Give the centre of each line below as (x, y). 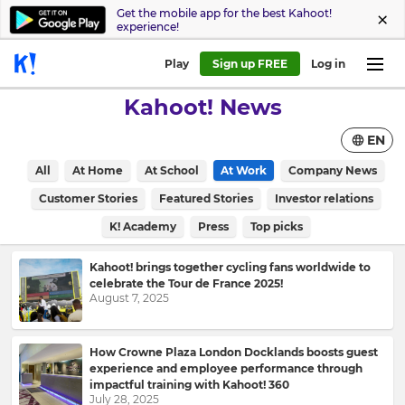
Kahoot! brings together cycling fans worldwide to (230, 267)
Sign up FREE (254, 63)
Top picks (277, 226)
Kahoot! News (202, 107)
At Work (244, 170)
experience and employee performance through (226, 368)
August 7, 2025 (129, 298)
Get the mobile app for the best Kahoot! (224, 13)
